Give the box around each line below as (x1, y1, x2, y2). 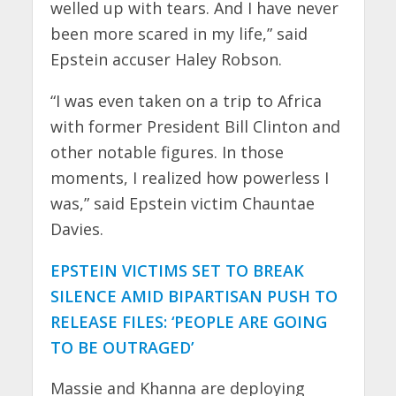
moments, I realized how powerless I (49, 166, 329, 188)
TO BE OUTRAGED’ (49, 336, 194, 358)
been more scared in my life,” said (49, 22, 308, 44)
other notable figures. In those (49, 141, 284, 163)
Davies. (49, 217, 103, 240)
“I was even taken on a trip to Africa (49, 89, 322, 111)
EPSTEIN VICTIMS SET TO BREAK (49, 259, 304, 281)
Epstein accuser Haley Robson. (49, 48, 282, 70)
